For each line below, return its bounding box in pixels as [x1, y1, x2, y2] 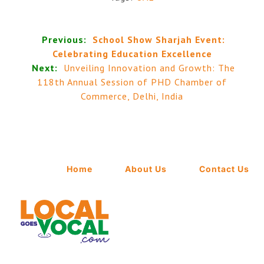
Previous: [42, 33, 87, 45]
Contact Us [199, 164, 249, 174]
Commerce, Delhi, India [81, 90, 183, 102]
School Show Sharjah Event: [93, 33, 225, 45]
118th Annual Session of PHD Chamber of [37, 75, 227, 88]
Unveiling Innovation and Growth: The [64, 61, 235, 74]
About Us [125, 164, 167, 174]
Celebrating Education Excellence [52, 47, 212, 60]
